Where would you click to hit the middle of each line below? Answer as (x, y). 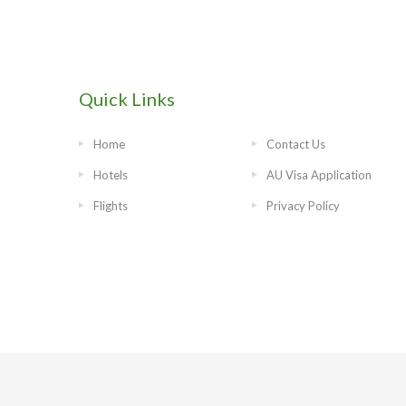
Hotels (111, 175)
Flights (111, 206)
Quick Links (127, 99)
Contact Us (296, 144)
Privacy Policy (303, 206)
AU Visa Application (319, 175)
